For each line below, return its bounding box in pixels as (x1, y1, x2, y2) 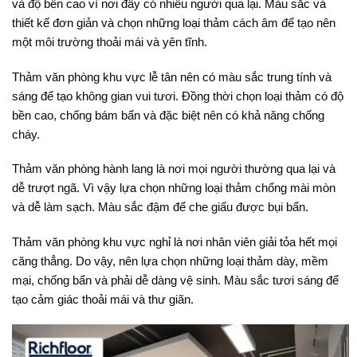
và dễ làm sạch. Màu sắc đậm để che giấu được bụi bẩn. (12, 200, 308, 214)
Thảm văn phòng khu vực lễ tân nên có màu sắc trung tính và (12, 69, 331, 84)
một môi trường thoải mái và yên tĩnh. (12, 35, 207, 49)
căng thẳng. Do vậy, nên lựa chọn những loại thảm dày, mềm (12, 253, 328, 268)
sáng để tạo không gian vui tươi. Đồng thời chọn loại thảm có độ (12, 88, 343, 103)
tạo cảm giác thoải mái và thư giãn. (12, 292, 194, 306)
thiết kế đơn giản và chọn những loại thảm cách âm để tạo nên (12, 16, 335, 30)
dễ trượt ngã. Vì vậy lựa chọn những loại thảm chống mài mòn (12, 181, 335, 195)
